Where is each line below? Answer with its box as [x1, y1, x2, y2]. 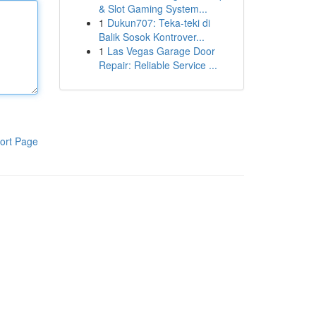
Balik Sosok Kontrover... [98, 30, 205, 44]
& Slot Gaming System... [98, 1, 207, 16]
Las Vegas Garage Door [107, 44, 215, 58]
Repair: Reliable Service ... [98, 58, 217, 72]
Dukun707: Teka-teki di [107, 16, 210, 30]
